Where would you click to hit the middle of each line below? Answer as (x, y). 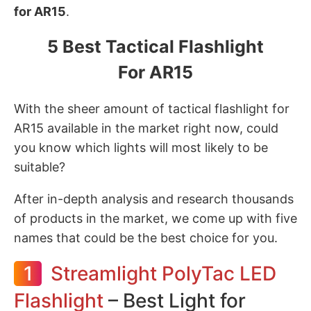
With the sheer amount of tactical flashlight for (152, 109)
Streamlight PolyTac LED (163, 274)
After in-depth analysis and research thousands (154, 199)
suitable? (40, 167)
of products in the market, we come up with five (155, 218)
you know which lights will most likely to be (141, 148)
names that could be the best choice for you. (146, 238)
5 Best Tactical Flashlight (155, 47)
